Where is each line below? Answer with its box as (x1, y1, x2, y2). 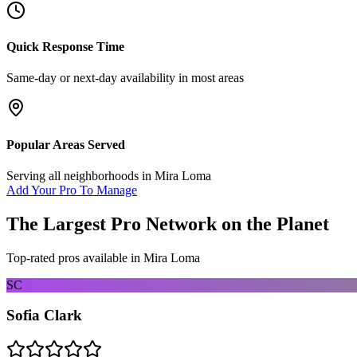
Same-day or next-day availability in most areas (6, 71, 244, 85)
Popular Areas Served (6, 137, 125, 151)
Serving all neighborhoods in (6, 168, 155, 182)
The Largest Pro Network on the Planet (6, 213, 329, 234)
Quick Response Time (6, 40, 124, 54)
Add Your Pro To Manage (6, 182, 137, 197)
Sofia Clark (6, 307, 82, 324)
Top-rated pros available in (6, 250, 143, 265)
